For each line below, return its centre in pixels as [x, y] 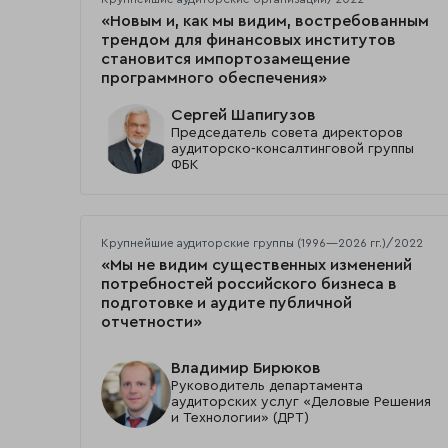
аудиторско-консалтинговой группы [292, 148]
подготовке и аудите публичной [226, 303]
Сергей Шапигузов [243, 114]
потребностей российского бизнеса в [249, 284]
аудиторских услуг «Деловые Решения [301, 402]
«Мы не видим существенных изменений [256, 265]
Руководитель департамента [267, 386]
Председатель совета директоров [287, 132]
